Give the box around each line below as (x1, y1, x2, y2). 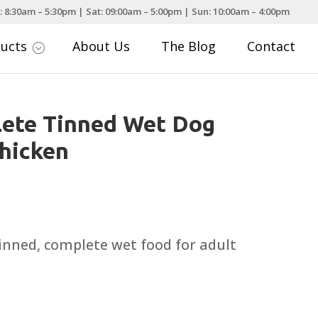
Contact (247, 38, 296, 55)
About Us (72, 38, 131, 55)
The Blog (161, 38, 216, 55)
